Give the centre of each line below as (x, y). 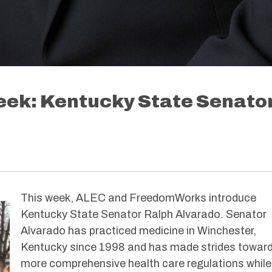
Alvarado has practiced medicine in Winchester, (138, 231)
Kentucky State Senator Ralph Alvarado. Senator (144, 215)
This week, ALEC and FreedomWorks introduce (138, 198)
